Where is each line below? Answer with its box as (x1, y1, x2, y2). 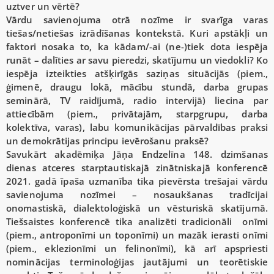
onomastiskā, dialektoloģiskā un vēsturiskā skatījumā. (6, 202, 268, 215)
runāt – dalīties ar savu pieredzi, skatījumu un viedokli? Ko (6, 54, 268, 67)
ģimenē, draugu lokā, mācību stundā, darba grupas (6, 81, 268, 94)
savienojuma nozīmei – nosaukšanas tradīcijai (6, 188, 268, 201)
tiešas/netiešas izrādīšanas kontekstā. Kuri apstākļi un (6, 27, 268, 40)
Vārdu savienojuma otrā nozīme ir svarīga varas (6, 13, 268, 26)
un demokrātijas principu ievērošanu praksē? (6, 135, 209, 147)
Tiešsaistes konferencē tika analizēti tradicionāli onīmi (6, 215, 268, 228)
